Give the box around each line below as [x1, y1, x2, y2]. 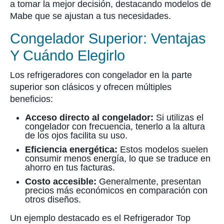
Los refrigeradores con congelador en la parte [10, 70, 192, 80]
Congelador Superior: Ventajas [10, 30, 206, 46]
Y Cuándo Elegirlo [10, 47, 125, 63]
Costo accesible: [25, 176, 96, 186]
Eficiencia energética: [25, 144, 117, 154]
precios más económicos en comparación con [25, 185, 207, 195]
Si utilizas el [153, 112, 203, 122]
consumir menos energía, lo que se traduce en [25, 153, 210, 163]
